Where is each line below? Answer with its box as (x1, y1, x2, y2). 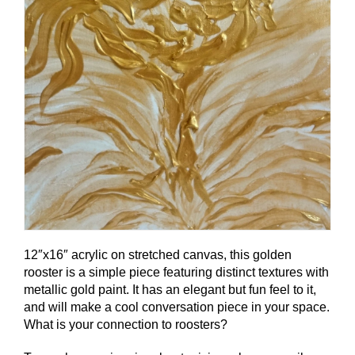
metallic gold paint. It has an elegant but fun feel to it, (24, 282, 316, 296)
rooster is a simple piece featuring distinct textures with (24, 265, 329, 279)
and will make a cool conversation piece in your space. (24, 300, 330, 314)
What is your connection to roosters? (24, 317, 227, 331)
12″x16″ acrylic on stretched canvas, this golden (24, 247, 292, 261)
